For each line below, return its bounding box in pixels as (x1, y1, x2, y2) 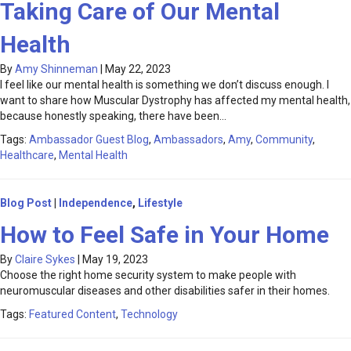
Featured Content (29, 308, 116, 321)
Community (255, 133, 313, 147)
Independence (59, 197, 132, 210)
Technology (121, 308, 178, 321)
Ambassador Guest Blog (29, 133, 149, 147)
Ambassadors (154, 133, 223, 147)
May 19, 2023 (82, 253, 148, 266)
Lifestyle (138, 197, 183, 210)
